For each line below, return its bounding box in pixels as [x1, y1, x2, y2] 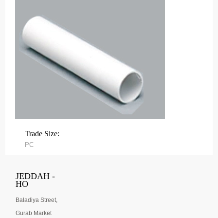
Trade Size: [25, 129, 60, 138]
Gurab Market [16, 210, 52, 217]
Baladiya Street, [16, 197, 58, 204]
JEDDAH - [16, 171, 55, 182]
